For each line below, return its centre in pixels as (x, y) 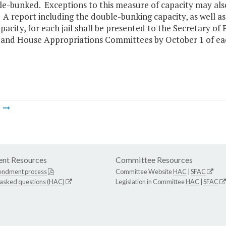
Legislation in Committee (151, 182)
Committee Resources (154, 160)
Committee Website (144, 172)
